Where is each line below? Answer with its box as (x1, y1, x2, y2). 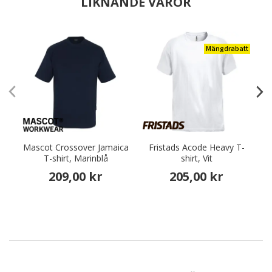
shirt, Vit (180, 152, 212, 164)
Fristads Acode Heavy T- (148, 141, 245, 153)
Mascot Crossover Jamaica (22, 141, 129, 153)
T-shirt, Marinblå (43, 152, 108, 164)
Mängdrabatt (206, 44, 248, 54)
